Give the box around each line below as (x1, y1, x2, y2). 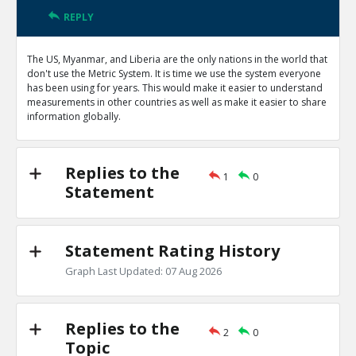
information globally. (27, 110, 121, 123)
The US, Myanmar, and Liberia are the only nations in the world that (27, 52, 327, 66)
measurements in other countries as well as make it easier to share (27, 95, 327, 109)
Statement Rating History (65, 240, 280, 261)
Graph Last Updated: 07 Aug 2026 (65, 264, 222, 278)
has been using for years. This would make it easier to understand (27, 81, 323, 95)
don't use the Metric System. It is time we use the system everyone (27, 67, 321, 80)
